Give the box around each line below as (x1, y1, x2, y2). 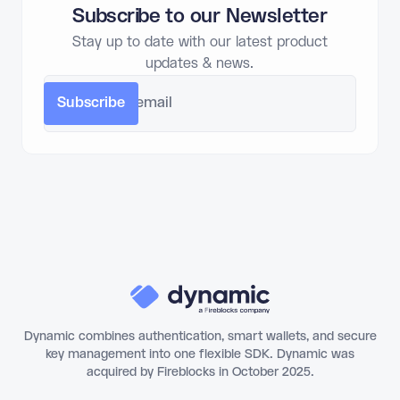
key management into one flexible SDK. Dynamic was (46, 346, 354, 363)
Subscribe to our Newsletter (72, 4, 328, 29)
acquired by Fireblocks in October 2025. (86, 364, 314, 381)
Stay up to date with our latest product (71, 33, 328, 51)
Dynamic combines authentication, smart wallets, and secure (23, 329, 377, 346)
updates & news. (146, 54, 254, 72)
